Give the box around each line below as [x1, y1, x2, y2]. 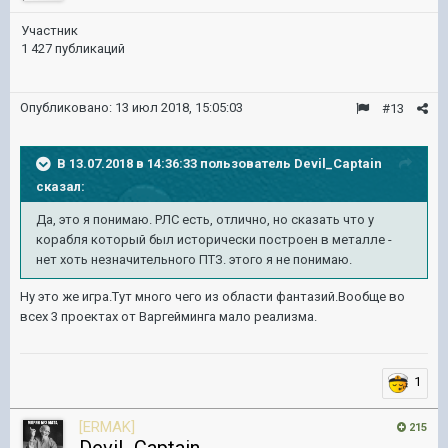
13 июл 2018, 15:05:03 [115, 100, 243, 115]
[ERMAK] [79, 418, 135, 436]
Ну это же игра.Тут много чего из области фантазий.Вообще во [20, 289, 405, 304]
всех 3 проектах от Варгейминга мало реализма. [20, 309, 317, 324]
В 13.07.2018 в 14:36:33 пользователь [57, 155, 294, 171]
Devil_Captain [294, 155, 382, 171]
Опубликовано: [20, 100, 115, 115]
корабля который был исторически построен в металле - [36, 232, 392, 247]
